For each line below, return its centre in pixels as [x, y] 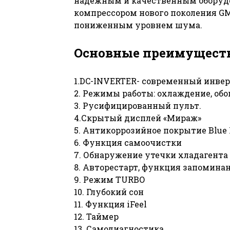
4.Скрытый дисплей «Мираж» [138, 118]
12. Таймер [96, 216]
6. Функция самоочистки [128, 142]
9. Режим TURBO [109, 179]
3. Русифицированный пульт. [138, 105]
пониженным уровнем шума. [138, 25]
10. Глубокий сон [109, 191]
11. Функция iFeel [110, 204]
